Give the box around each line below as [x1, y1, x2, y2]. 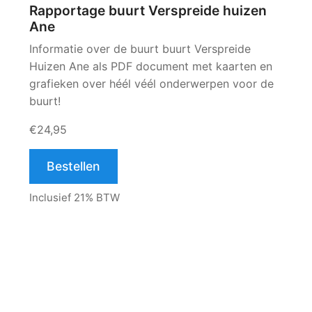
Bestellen [47, 159, 100, 173]
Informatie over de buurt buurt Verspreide [29, 42, 251, 56]
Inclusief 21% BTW [29, 191, 120, 204]
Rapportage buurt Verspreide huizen [29, 2, 267, 19]
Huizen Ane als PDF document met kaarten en [29, 59, 272, 73]
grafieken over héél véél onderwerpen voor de [29, 77, 274, 91]
